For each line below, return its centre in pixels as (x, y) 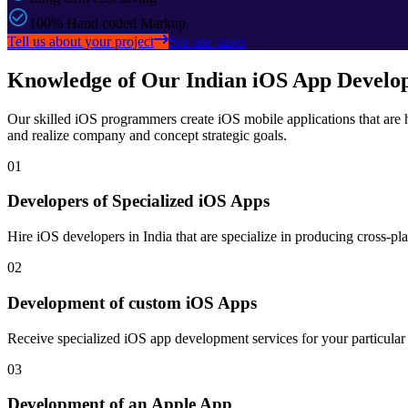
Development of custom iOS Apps (132, 302)
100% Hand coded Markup (107, 23)
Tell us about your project (81, 41)
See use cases (207, 41)
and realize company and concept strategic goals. (147, 135)
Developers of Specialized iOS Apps (138, 201)
